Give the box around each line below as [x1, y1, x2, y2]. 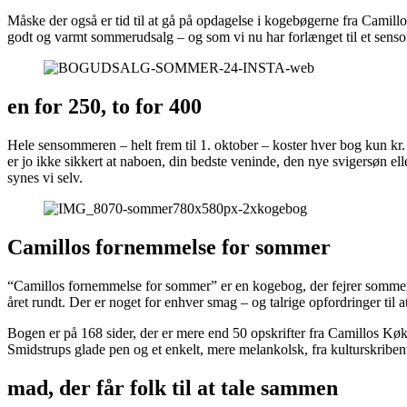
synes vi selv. [7, 169, 83, 185]
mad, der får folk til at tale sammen [7, 375, 338, 400]
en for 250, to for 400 [7, 94, 202, 119]
